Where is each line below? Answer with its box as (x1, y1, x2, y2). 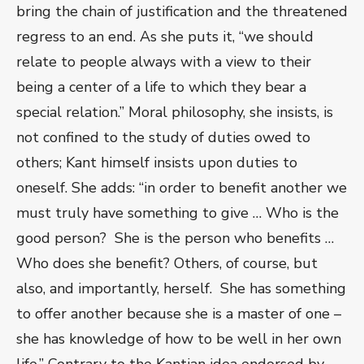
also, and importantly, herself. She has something (16, 279, 346, 299)
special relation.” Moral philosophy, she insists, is (16, 102, 333, 123)
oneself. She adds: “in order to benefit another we (16, 178, 347, 198)
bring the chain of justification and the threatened (16, 2, 348, 22)
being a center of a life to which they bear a (16, 77, 306, 97)
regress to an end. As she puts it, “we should (16, 27, 314, 47)
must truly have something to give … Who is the (16, 203, 339, 223)
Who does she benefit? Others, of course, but (16, 253, 318, 274)
